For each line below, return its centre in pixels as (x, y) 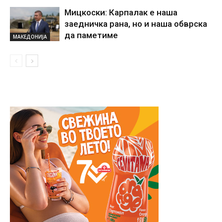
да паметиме (91, 35)
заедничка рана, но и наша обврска (136, 24)
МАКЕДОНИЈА (30, 37)
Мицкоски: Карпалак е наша (121, 13)
